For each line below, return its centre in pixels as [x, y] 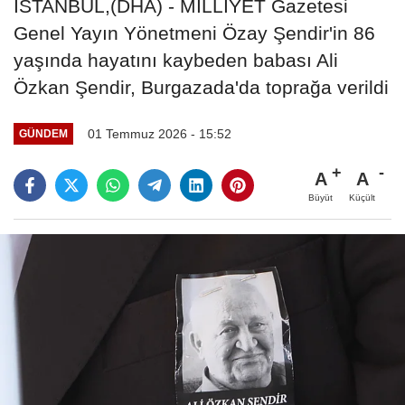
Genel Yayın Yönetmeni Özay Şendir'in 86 [194, 33]
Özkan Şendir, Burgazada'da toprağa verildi [201, 87]
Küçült [362, 197]
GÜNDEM [43, 134]
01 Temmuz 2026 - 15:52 [159, 133]
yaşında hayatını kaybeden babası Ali [176, 60]
